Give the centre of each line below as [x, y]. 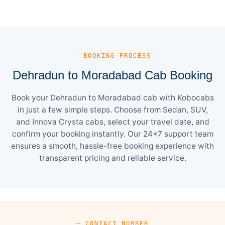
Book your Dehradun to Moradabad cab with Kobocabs [113, 97]
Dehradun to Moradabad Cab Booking [113, 75]
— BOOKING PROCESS [113, 55]
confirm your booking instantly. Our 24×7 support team [113, 134]
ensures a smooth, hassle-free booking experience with [113, 146]
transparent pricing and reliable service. [113, 158]
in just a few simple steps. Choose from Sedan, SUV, [113, 109]
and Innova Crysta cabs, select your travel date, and [113, 122]
